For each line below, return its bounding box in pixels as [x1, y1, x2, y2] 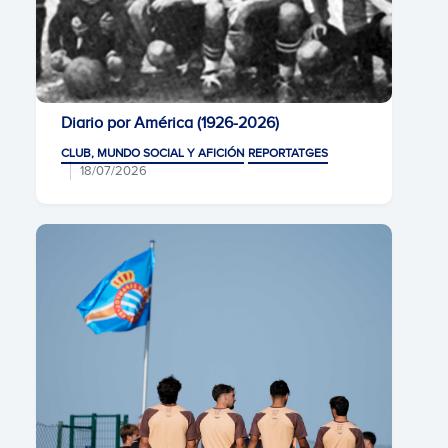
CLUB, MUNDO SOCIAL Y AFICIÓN [61, 146, 244, 160]
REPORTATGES [248, 146, 328, 160]
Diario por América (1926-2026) [61, 114, 279, 132]
